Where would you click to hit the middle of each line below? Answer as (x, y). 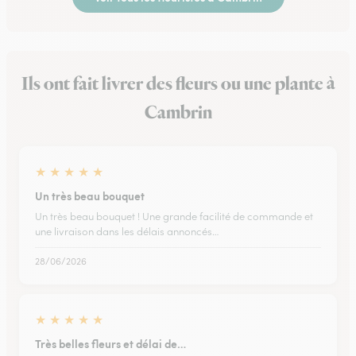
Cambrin (178, 113)
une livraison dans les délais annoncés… (127, 232)
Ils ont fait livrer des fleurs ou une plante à (178, 84)
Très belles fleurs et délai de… (110, 343)
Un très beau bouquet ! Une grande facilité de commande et (174, 217)
